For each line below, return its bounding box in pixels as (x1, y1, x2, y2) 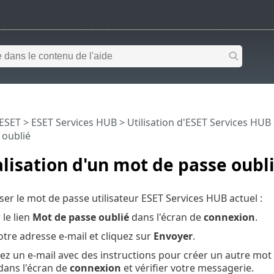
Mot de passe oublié (32, 210, 129, 224)
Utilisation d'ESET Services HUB (127, 115, 271, 129)
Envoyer (153, 229, 193, 243)
